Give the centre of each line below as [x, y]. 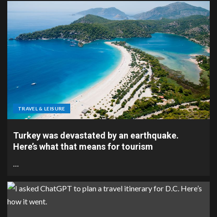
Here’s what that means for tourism [83, 147]
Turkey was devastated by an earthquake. [96, 135]
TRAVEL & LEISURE [42, 108]
